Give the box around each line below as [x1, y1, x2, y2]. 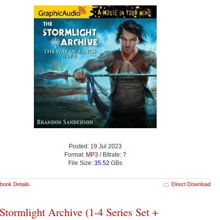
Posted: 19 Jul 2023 [69, 142, 122, 150]
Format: [64, 151, 86, 158]
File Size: [68, 159, 94, 166]
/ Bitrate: [98, 151, 123, 158]
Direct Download [171, 181, 211, 187]
